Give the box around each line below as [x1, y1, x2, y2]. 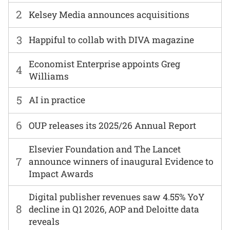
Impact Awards [29, 168, 94, 180]
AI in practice [29, 94, 86, 106]
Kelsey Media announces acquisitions [29, 8, 190, 21]
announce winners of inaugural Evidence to [29, 156, 214, 168]
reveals [29, 215, 60, 227]
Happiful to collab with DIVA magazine [29, 34, 195, 46]
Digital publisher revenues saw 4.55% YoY [29, 190, 205, 203]
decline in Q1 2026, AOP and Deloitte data [29, 203, 200, 215]
